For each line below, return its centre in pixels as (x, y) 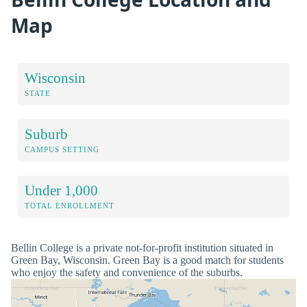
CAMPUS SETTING (62, 149)
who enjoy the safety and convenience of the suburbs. (127, 272)
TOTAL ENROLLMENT (70, 205)
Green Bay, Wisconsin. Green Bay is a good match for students (147, 260)
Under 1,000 (61, 190)
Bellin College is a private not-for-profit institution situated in (142, 247)
